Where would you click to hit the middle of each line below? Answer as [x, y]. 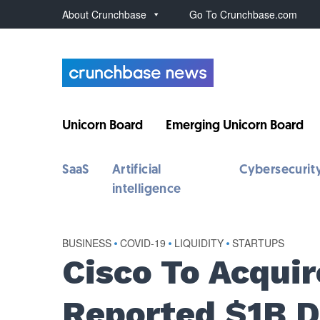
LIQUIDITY [199, 243]
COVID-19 [143, 243]
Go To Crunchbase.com [244, 14]
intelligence [146, 190]
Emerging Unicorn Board [235, 126]
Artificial [136, 170]
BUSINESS [87, 243]
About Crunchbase [105, 14]
